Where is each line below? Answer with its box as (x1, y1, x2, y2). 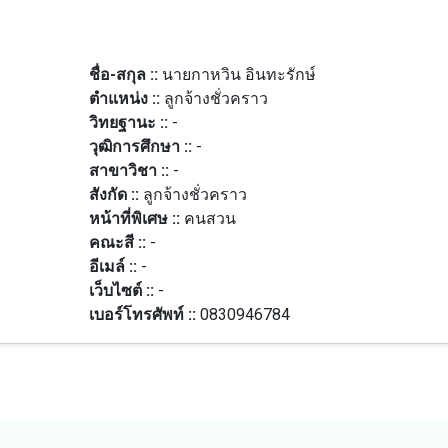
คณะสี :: (88, 233, 150, 252)
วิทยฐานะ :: (88, 113, 172, 132)
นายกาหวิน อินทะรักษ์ (161, 65, 316, 84)
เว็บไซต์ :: (88, 281, 158, 300)
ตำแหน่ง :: (88, 89, 164, 108)
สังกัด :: (88, 185, 143, 204)
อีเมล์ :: (88, 257, 141, 276)
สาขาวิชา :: (88, 161, 173, 180)
